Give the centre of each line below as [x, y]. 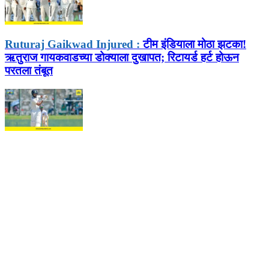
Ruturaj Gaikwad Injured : [72, 44]
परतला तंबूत [29, 71]
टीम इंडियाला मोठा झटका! [193, 44]
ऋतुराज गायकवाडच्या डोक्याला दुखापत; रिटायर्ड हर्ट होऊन [122, 58]
